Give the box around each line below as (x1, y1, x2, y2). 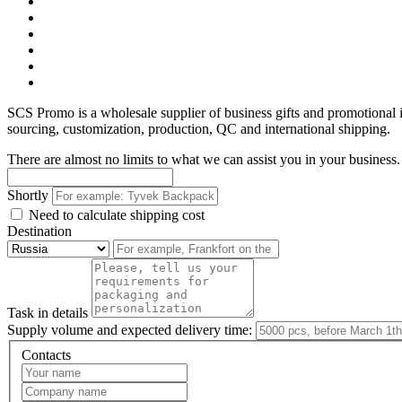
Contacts (22, 346, 71, 363)
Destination (7, 223, 72, 239)
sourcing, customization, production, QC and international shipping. (7, 121, 390, 136)
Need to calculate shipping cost (25, 207, 205, 223)
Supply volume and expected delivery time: (7, 322, 252, 337)
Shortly (7, 188, 48, 203)
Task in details (7, 305, 88, 320)
